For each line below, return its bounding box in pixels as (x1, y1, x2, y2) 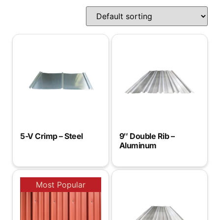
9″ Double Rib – (119, 131, 174, 141)
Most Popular (35, 179, 85, 190)
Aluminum (119, 140, 157, 150)
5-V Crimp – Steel (20, 131, 83, 141)
